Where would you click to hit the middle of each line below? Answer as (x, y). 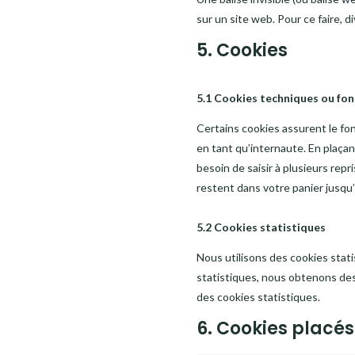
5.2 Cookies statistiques (261, 227)
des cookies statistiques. (259, 297)
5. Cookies (242, 50)
